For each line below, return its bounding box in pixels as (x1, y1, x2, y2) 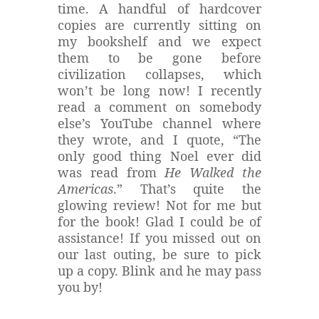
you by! (57, 278, 106, 296)
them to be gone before (57, 48, 262, 66)
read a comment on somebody (57, 98, 262, 115)
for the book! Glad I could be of (57, 212, 262, 230)
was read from (57, 163, 165, 181)
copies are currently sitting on (57, 16, 262, 33)
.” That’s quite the (113, 179, 262, 197)
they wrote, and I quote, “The (57, 130, 262, 148)
